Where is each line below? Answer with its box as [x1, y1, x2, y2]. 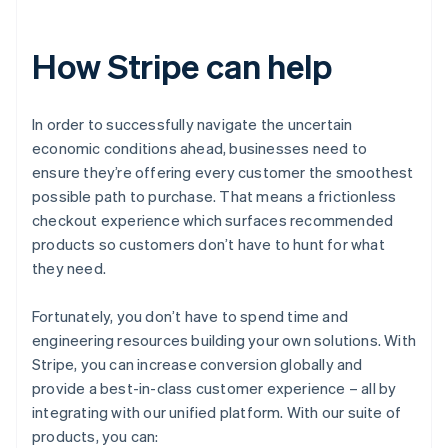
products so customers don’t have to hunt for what [32, 234, 385, 255]
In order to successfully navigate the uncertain [32, 114, 353, 135]
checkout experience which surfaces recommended [32, 210, 394, 231]
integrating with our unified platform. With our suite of [32, 402, 402, 423]
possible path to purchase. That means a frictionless [32, 186, 397, 207]
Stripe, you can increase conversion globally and [32, 354, 363, 375]
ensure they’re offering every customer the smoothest [32, 162, 414, 183]
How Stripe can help [32, 44, 333, 88]
